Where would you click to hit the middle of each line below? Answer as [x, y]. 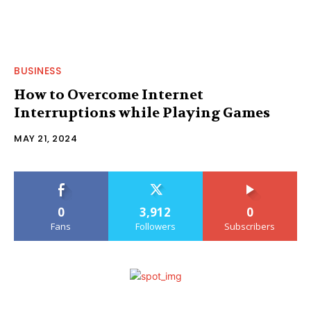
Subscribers [250, 226]
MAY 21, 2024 [45, 138]
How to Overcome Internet [109, 94]
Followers [155, 226]
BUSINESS [37, 70]
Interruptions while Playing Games [142, 112]
